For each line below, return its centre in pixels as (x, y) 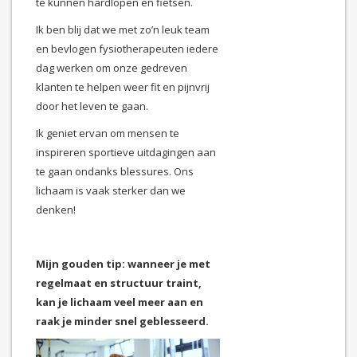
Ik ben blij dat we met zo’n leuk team (123, 29)
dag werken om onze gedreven (112, 67)
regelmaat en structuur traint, (119, 282)
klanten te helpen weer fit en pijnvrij (123, 86)
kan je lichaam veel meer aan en (120, 302)
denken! (56, 209)
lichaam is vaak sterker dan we (111, 190)
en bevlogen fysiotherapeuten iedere (127, 48)
